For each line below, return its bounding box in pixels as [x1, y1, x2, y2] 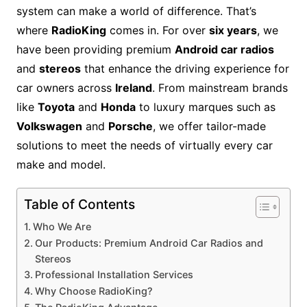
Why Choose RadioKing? [34, 285, 153, 297]
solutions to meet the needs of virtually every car [16, 138, 273, 153]
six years [208, 23, 257, 38]
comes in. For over [106, 23, 209, 38]
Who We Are [32, 221, 91, 233]
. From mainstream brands [151, 81, 288, 95]
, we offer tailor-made [152, 119, 266, 134]
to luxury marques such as [135, 100, 275, 114]
